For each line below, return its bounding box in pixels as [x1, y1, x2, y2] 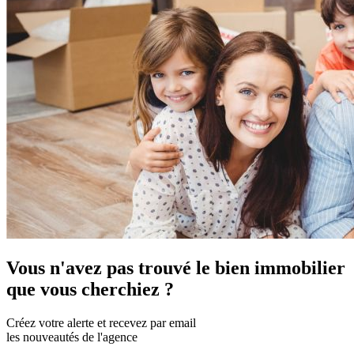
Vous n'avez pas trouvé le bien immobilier [6, 257, 345, 278]
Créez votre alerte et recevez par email [6, 315, 196, 330]
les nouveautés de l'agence [6, 330, 137, 344]
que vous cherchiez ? [6, 278, 174, 299]
